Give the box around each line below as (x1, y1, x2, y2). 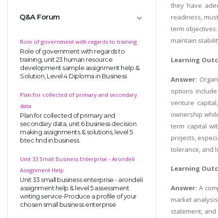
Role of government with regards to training (20, 37, 137, 45)
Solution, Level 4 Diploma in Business (20, 72, 127, 80)
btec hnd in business (20, 136, 79, 144)
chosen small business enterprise (20, 200, 116, 208)
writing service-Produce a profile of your (20, 192, 137, 200)
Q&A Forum (19, 13, 60, 22)
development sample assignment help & (20, 64, 139, 72)
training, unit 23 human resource (20, 55, 112, 63)
